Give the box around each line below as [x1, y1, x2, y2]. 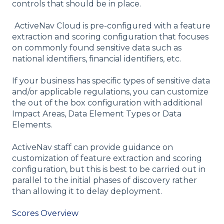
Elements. [12, 120, 52, 130]
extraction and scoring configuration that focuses [12, 32, 208, 42]
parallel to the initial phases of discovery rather [12, 175, 197, 185]
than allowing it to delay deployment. [12, 186, 162, 196]
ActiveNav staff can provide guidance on [12, 142, 173, 152]
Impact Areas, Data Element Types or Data [12, 109, 181, 119]
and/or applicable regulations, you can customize [12, 87, 208, 97]
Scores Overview [12, 208, 78, 218]
